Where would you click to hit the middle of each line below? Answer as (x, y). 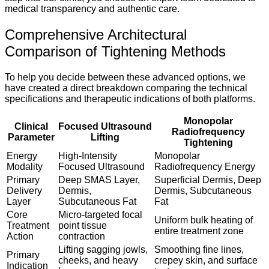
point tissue (83, 225)
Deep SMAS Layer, (99, 180)
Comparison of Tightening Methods (115, 51)
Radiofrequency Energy (205, 166)
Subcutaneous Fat (97, 201)
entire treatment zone (199, 231)
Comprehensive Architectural (96, 34)
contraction (82, 236)
